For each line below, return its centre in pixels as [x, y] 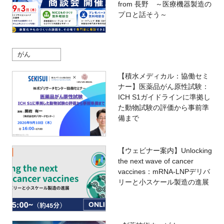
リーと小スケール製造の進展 [163, 182]
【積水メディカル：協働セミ [163, 76]
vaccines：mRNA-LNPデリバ [164, 172]
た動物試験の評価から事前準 [163, 107]
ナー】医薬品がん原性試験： [163, 86]
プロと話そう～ [142, 14]
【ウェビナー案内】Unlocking [165, 151]
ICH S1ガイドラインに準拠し [164, 97]
